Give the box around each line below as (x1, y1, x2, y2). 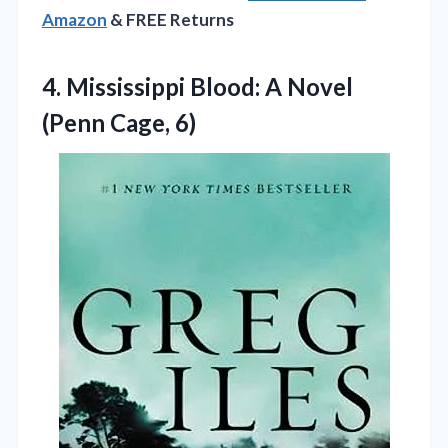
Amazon (42, 9, 107, 31)
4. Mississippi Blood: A (42, 72, 287, 102)
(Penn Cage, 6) (42, 108, 196, 138)
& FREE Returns (107, 9, 234, 31)
